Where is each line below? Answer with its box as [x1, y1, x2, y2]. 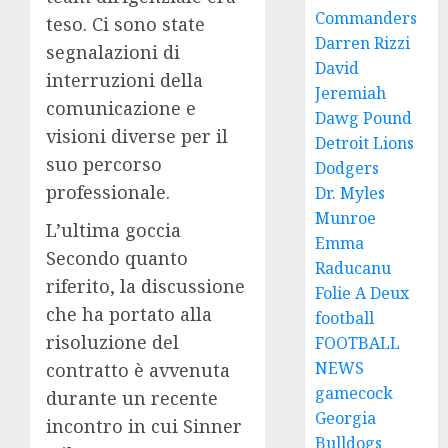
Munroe [315, 207, 377, 229]
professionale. [46, 180, 170, 205]
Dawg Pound [315, 107, 413, 129]
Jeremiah [315, 82, 387, 104]
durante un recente [46, 386, 218, 411]
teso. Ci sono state [46, 12, 205, 37]
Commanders [315, 7, 418, 29]
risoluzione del [46, 330, 179, 355]
